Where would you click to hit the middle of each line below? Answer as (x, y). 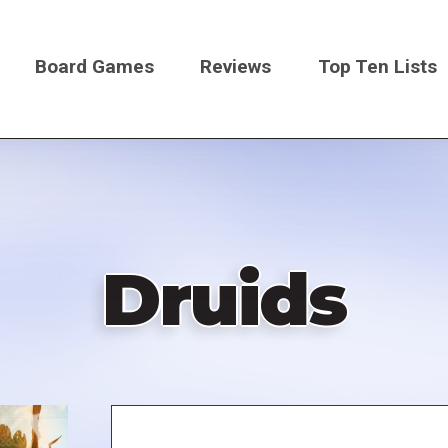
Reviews (236, 66)
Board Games (94, 66)
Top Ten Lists (378, 66)
